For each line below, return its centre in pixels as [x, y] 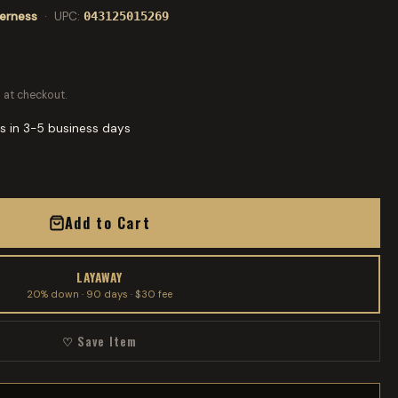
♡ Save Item [99, 341]
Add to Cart [107, 223]
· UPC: [60, 16]
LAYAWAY [99, 277]
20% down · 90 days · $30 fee [99, 294]
